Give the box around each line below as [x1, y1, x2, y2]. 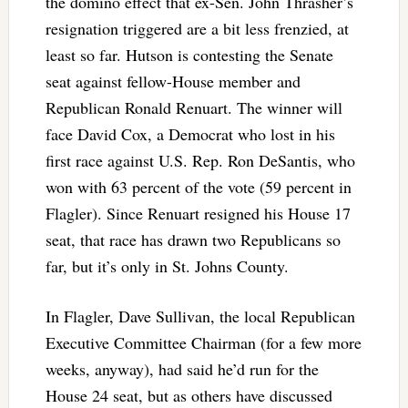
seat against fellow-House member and [45, 70, 301, 93]
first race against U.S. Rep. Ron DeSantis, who [45, 149, 355, 172]
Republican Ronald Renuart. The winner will [45, 97, 342, 119]
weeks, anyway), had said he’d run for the [45, 358, 319, 381]
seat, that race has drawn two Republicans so [45, 229, 341, 251]
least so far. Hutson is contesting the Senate [45, 44, 333, 66]
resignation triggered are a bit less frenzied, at [45, 17, 349, 40]
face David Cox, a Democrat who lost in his [45, 123, 335, 146]
